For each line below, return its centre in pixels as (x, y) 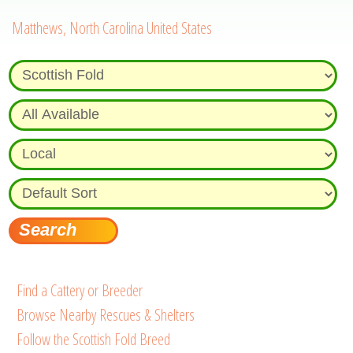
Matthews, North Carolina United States (112, 28)
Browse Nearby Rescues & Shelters (106, 314)
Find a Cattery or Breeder (80, 290)
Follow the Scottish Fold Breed (94, 339)
